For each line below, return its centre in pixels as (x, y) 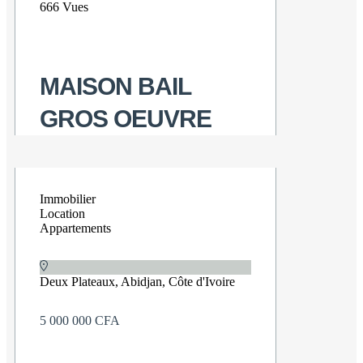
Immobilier (68, 199)
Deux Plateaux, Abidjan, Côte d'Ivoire (137, 282)
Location (62, 214)
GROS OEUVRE (126, 119)
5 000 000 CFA (80, 321)
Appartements (75, 228)
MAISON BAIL (115, 87)
